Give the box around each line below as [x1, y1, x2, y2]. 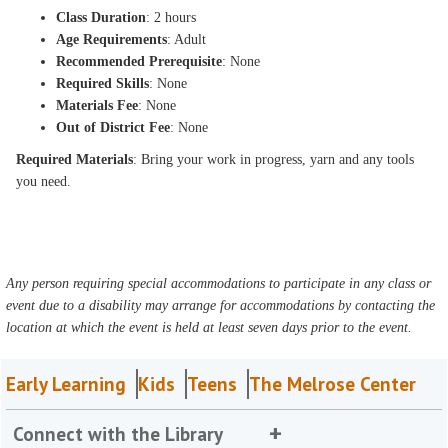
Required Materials [16, 151, 134, 167]
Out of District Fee [56, 119, 171, 135]
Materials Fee [56, 97, 139, 113]
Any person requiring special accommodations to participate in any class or [6, 275, 432, 291]
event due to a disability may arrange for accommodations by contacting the [6, 297, 436, 313]
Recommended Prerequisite [56, 53, 223, 69]
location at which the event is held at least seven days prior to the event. [6, 319, 413, 335]
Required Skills [56, 75, 150, 91]
